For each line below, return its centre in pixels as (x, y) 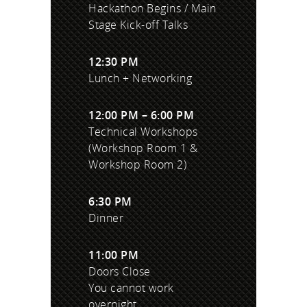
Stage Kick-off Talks (138, 25)
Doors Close (120, 272)
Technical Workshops (143, 132)
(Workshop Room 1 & (143, 148)
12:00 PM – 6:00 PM (141, 115)
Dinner (106, 218)
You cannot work (131, 288)
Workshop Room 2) (137, 165)
